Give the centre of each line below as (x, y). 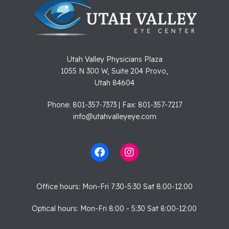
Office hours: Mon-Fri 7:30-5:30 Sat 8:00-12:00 (114, 186)
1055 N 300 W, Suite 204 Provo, (114, 71)
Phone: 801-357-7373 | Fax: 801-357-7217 (114, 105)
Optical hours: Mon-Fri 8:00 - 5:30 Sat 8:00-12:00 (114, 208)
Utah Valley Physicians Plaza (114, 59)
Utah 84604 (114, 83)
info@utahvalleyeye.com (114, 116)
